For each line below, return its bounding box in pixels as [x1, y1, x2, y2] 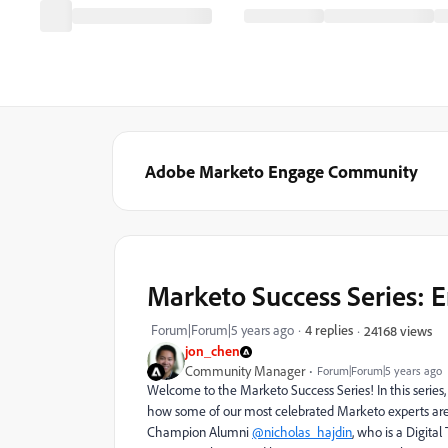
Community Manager [185, 362, 305, 380]
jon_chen [185, 342, 240, 359]
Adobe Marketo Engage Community [145, 160, 418, 182]
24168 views [364, 321, 432, 339]
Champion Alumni [147, 423, 252, 441]
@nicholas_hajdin [252, 423, 352, 441]
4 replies [305, 321, 353, 338]
